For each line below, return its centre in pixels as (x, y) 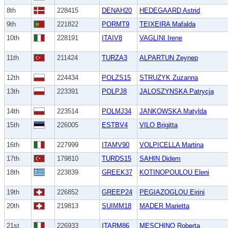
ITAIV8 (112, 38)
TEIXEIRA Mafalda (167, 24)
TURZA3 (115, 58)
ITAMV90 (116, 145)
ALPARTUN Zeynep (169, 58)
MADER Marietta (164, 206)
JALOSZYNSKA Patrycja (177, 92)
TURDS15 (117, 159)
